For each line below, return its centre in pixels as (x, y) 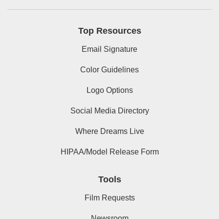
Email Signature (109, 49)
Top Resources (109, 31)
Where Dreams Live (109, 131)
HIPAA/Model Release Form (109, 152)
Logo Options (109, 90)
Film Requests (109, 197)
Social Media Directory (109, 110)
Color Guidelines (109, 69)
